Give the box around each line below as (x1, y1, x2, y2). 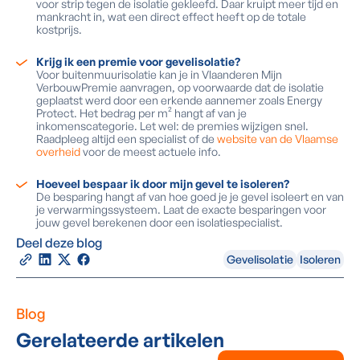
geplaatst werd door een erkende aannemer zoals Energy (36, 93, 322, 107)
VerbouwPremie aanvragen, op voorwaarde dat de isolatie (36, 80, 324, 94)
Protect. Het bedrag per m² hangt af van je (36, 106, 247, 120)
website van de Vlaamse (217, 132, 338, 145)
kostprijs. (36, 22, 82, 36)
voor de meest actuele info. (80, 145, 221, 158)
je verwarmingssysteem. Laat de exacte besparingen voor (36, 202, 326, 216)
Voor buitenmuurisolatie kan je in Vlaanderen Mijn (36, 67, 282, 81)
